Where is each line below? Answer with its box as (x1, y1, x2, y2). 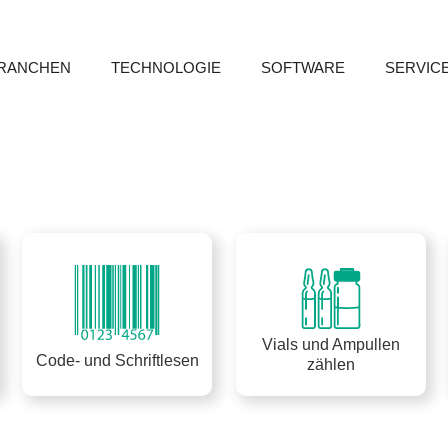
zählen (306, 356, 355, 374)
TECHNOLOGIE (111, 58, 221, 76)
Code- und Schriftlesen (35, 352, 199, 370)
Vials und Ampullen (261, 336, 400, 354)
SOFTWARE (261, 58, 345, 76)
